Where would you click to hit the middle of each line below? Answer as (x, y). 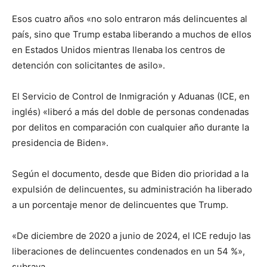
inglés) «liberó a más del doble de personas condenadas (131, 111)
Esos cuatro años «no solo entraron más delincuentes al (130, 18)
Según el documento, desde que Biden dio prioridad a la (130, 173)
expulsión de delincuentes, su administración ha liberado (132, 189)
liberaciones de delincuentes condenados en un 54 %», (128, 251)
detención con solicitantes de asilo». (89, 65)
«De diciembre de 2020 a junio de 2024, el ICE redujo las (131, 235)
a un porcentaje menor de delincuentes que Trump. (120, 204)
